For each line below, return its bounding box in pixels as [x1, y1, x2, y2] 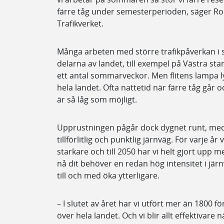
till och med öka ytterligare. [57, 170, 159, 181]
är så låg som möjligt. [57, 94, 137, 105]
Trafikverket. [57, 18, 105, 29]
